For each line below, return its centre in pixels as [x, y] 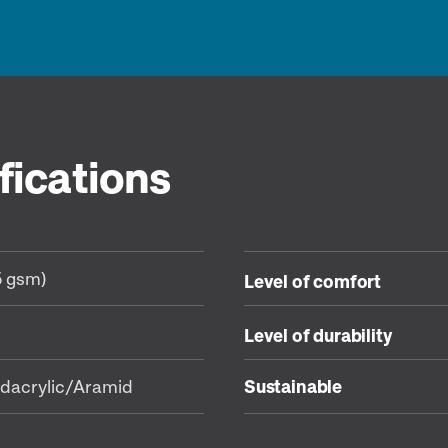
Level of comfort [312, 280]
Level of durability [317, 334]
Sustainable [293, 386]
